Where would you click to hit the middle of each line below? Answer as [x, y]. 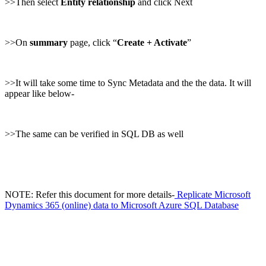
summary [49, 43]
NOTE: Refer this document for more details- [90, 195]
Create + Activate [152, 43]
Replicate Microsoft [213, 195]
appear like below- [39, 94]
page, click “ [92, 43]
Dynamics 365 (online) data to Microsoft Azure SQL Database [122, 205]
